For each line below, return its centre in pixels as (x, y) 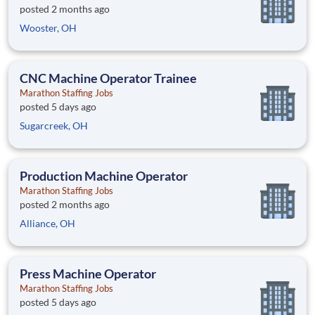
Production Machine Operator (104, 176)
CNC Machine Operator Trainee (108, 78)
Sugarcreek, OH (54, 126)
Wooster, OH (48, 28)
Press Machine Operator (88, 274)
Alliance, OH (47, 224)
